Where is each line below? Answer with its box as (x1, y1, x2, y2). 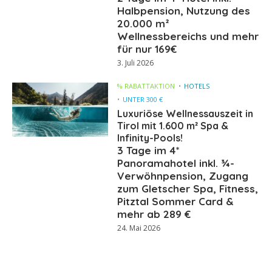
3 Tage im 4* (117, 144, 180, 157)
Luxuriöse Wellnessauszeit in (117, 107, 254, 120)
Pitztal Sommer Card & (117, 195, 234, 208)
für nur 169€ (117, 42, 177, 56)
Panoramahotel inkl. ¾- (117, 157, 235, 170)
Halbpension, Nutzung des (117, 4, 251, 18)
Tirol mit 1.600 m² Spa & (117, 120, 229, 132)
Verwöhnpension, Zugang (117, 169, 249, 183)
